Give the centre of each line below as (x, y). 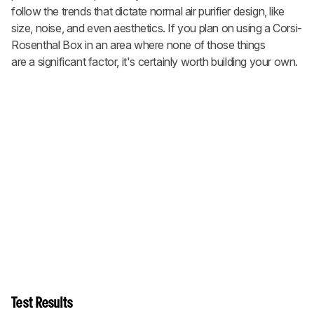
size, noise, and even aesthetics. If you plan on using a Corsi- (157, 28)
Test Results (42, 304)
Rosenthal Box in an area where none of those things (138, 45)
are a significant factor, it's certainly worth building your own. (155, 62)
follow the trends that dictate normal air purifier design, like (148, 12)
